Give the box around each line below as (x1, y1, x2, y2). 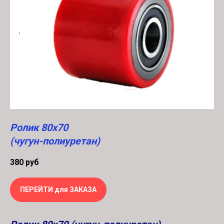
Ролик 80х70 (10, 121, 68, 133)
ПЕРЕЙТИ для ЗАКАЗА (20, 185, 96, 194)
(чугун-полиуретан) (10, 135, 100, 147)
